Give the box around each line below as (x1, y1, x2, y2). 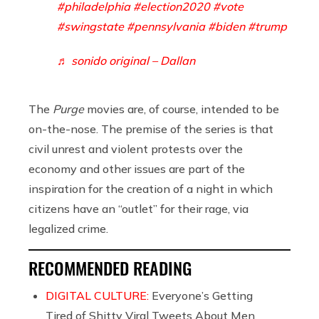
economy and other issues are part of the (28, 161, 245, 176)
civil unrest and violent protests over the (28, 141, 243, 156)
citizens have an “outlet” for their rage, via (28, 201, 249, 216)
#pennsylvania (127, 19, 205, 33)
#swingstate (57, 19, 124, 33)
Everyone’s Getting (152, 288, 253, 303)
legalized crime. (28, 221, 108, 236)
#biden (208, 19, 245, 33)
